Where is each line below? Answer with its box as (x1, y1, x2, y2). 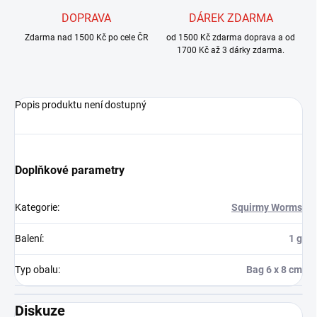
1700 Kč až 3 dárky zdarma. (177, 45, 284, 56)
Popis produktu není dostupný (15, 99, 146, 111)
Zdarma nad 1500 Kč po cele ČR (25, 33, 148, 43)
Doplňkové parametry (15, 163, 125, 178)
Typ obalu (15, 264, 58, 276)
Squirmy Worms (231, 202, 302, 214)
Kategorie (15, 202, 57, 214)
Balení (15, 233, 42, 245)
